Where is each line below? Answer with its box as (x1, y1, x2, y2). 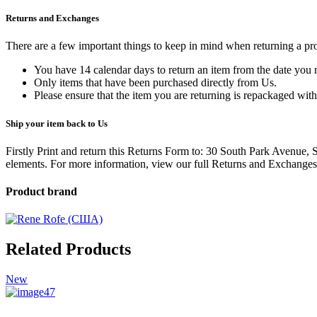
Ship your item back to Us (6, 117, 108, 129)
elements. (6, 157, 50, 170)
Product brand (6, 185, 77, 198)
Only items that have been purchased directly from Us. (34, 76, 277, 89)
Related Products (6, 240, 131, 259)
